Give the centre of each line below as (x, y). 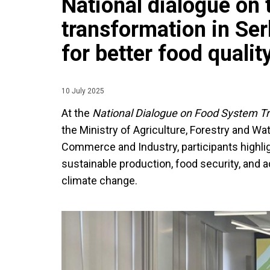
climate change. (99, 181)
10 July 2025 (83, 91)
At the (77, 113)
